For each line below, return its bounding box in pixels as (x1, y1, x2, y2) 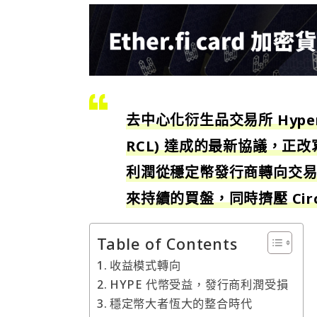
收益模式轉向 (109, 257, 181, 273)
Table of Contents (97, 233, 238, 254)
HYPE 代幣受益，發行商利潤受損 (109, 276, 289, 292)
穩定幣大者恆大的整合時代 (109, 295, 253, 311)
